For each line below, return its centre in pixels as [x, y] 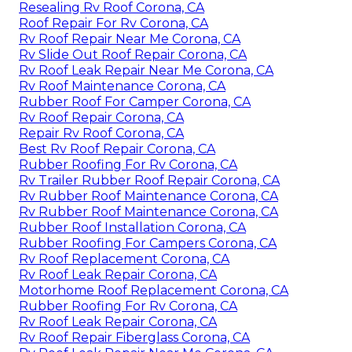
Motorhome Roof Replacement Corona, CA [154, 290]
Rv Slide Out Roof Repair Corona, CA [133, 54]
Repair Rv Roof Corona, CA [101, 133]
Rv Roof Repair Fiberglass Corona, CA [134, 337]
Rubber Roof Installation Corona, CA [132, 227]
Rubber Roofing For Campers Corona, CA [148, 243]
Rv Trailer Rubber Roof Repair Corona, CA [149, 180]
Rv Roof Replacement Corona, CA [124, 258]
